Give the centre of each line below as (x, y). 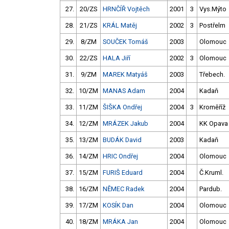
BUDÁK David (122, 140)
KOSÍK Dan (118, 205)
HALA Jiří (117, 58)
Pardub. (211, 189)
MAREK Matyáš (125, 75)
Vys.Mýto (213, 9)
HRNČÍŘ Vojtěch (126, 9)
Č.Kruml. (211, 173)
